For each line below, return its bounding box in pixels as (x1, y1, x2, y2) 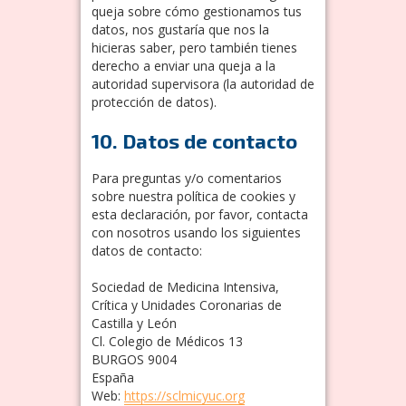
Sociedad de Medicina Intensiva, (92, 277, 279, 295)
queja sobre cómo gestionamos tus (92, 2, 302, 20)
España (92, 368, 134, 386)
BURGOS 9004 (92, 350, 177, 368)
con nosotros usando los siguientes (92, 223, 301, 241)
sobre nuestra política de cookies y (92, 187, 295, 205)
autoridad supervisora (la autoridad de (92, 74, 314, 92)
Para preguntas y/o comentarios (92, 169, 282, 187)
